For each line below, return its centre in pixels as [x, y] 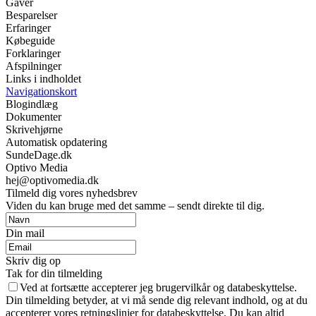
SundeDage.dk [39, 154]
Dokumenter [34, 116]
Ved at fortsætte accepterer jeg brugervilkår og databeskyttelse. [158, 287]
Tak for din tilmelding [54, 273]
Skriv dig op [33, 260]
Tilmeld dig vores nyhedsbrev [72, 193]
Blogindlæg [32, 104]
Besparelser [31, 15]
